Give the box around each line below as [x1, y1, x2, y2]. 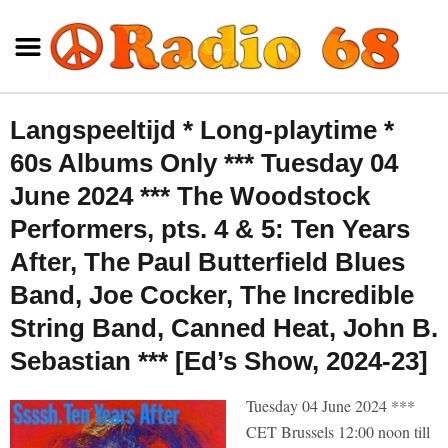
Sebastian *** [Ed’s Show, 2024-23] [10, 346, 428, 376]
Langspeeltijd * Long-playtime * [10, 115, 394, 145]
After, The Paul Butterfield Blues [10, 247, 405, 277]
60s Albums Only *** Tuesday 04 [10, 148, 398, 178]
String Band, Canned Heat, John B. [10, 313, 438, 343]
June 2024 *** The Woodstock [10, 181, 370, 211]
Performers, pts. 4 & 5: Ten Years [10, 214, 410, 244]
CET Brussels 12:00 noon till [246, 421, 435, 442]
